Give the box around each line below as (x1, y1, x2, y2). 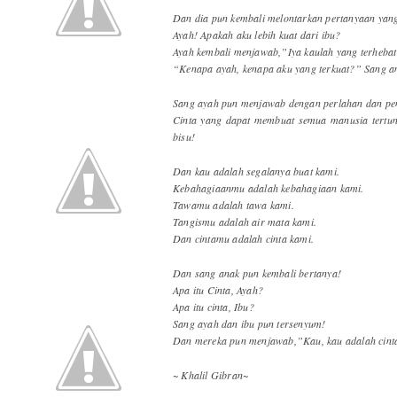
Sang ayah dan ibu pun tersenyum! (173, 315, 326, 331)
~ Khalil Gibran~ (173, 367, 249, 382)
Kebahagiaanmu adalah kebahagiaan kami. (173, 180, 364, 195)
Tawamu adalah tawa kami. (173, 197, 294, 212)
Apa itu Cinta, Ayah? (173, 282, 263, 297)
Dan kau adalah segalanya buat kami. (173, 163, 339, 178)
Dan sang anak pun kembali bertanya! (173, 265, 341, 280)
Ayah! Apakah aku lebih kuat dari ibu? (173, 27, 341, 42)
